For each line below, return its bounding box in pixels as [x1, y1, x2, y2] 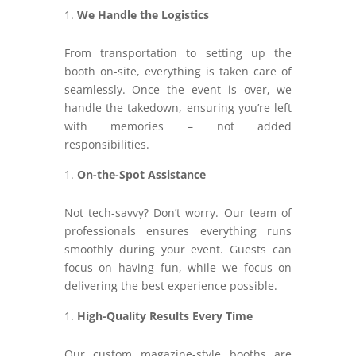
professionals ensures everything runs [64, 223, 292, 239]
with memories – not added [64, 118, 292, 134]
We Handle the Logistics [76, 7, 209, 23]
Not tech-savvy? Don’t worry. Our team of [64, 205, 292, 221]
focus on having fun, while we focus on [64, 260, 292, 276]
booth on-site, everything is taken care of [64, 64, 292, 79]
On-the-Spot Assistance [76, 167, 206, 183]
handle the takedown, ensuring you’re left [64, 100, 292, 116]
